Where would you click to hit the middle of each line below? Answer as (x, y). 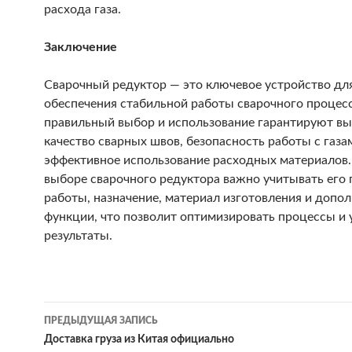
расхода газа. (82, 9)
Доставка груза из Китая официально (139, 339)
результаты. (78, 236)
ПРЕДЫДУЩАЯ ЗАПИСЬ (101, 321)
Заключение (81, 47)
